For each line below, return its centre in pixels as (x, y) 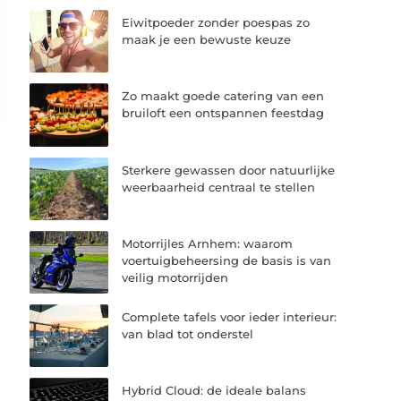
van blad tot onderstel (188, 333)
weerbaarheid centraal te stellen (219, 187)
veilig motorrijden (175, 277)
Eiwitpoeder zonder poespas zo (216, 23)
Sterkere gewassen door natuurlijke (229, 170)
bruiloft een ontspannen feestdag (223, 113)
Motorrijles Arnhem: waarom (208, 243)
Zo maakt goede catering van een (223, 96)
